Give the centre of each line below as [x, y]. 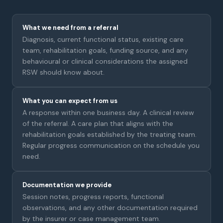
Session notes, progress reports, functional [93, 196]
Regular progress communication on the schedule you [111, 145]
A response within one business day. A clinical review [108, 112]
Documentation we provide [67, 185]
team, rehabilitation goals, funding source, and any [105, 50]
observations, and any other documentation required [110, 207]
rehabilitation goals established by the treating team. [110, 134]
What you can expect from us [70, 101]
